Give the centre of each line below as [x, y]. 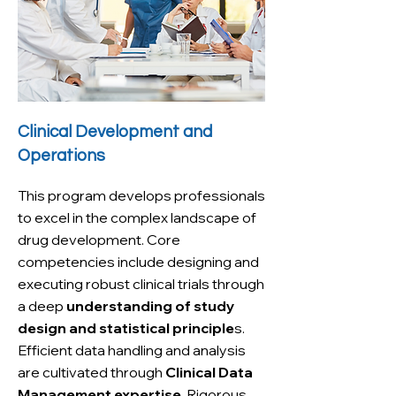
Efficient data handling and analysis [132, 350]
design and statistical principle [126, 328]
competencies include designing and [138, 262]
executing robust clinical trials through [141, 284]
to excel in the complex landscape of [137, 217]
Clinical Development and [115, 132]
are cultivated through [91, 372]
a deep [42, 306]
